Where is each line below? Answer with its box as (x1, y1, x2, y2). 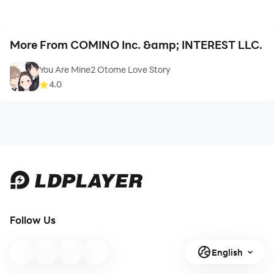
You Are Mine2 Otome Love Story (39, 64, 171, 76)
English (211, 246, 243, 258)
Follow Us (10, 213, 56, 226)
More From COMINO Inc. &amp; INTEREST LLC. (10, 37, 262, 52)
